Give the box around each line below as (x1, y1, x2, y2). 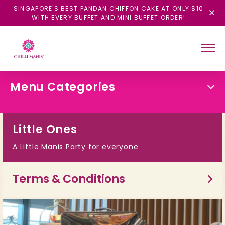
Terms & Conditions (13, 171, 125, 187)
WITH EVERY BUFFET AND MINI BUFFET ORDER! (31, 13, 186, 22)
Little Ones (13, 122, 77, 137)
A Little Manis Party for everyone (13, 142, 139, 152)
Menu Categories (10, 79, 116, 95)
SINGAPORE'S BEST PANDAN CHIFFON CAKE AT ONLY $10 (13, 4, 204, 13)
